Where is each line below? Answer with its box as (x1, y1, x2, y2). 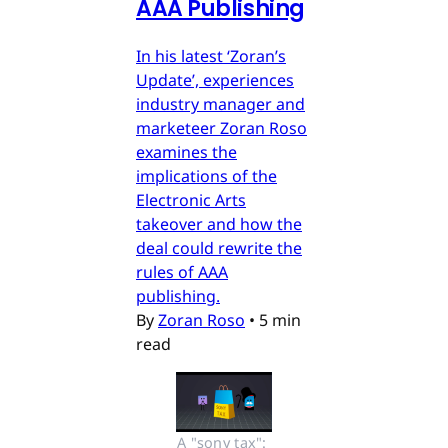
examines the (136, 141, 237, 164)
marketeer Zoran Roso (136, 117, 307, 140)
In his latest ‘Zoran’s (136, 45, 286, 68)
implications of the (136, 165, 277, 188)
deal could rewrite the (136, 237, 302, 260)
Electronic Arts (136, 189, 246, 212)
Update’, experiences (136, 69, 294, 92)
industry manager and (136, 93, 305, 116)
